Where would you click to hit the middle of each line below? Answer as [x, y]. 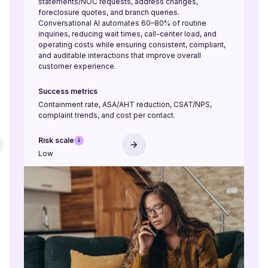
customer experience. [77, 66]
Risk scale [56, 140]
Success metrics [68, 91]
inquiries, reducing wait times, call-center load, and [127, 34]
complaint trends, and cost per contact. [107, 115]
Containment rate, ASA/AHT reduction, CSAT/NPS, [125, 104]
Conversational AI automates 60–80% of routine [122, 23]
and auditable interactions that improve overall [120, 55]
